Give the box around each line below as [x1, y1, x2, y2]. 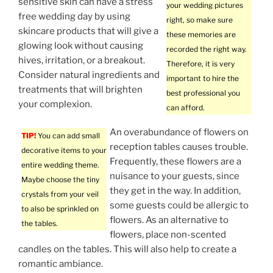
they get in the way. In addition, [110, 185, 241, 197]
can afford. [166, 102, 205, 112]
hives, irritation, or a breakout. [18, 54, 145, 66]
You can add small [36, 131, 100, 141]
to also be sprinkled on [21, 204, 99, 214]
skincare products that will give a [18, 25, 158, 37]
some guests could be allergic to [110, 200, 249, 211]
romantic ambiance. [18, 258, 103, 270]
